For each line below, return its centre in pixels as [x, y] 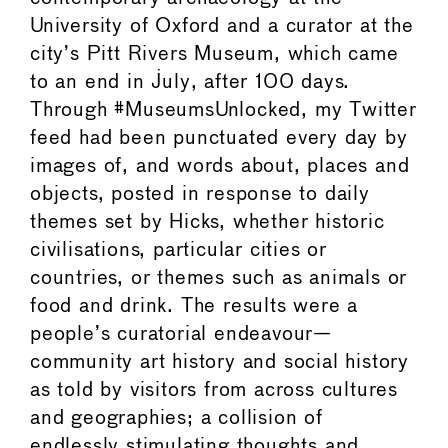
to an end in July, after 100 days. [190, 82]
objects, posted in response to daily [200, 194]
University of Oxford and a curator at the [222, 26]
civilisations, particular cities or [178, 250]
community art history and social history [219, 362]
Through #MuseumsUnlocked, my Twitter [223, 110]
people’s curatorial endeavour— [181, 334]
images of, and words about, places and [220, 166]
